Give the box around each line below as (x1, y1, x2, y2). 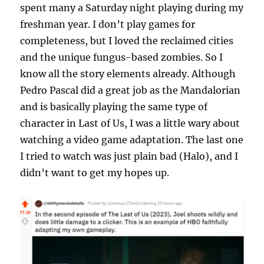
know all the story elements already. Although (20, 68, 236, 80)
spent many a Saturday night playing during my (20, 2, 244, 14)
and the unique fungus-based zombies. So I (20, 51, 223, 64)
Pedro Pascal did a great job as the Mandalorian (20, 84, 241, 97)
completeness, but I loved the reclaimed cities (20, 35, 234, 47)
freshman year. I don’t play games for (20, 18, 196, 31)
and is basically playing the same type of (20, 101, 208, 113)
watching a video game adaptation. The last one (20, 134, 244, 146)
